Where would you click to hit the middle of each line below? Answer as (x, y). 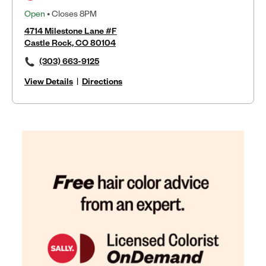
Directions (102, 81)
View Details (49, 81)
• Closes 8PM (71, 13)
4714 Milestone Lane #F (71, 31)
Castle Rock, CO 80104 (70, 42)
